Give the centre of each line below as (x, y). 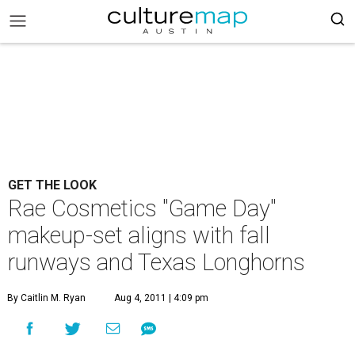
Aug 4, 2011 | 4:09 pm (161, 298)
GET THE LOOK (52, 185)
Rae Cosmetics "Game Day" (142, 208)
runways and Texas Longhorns (157, 262)
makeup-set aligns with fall (139, 235)
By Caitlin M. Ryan (46, 298)
